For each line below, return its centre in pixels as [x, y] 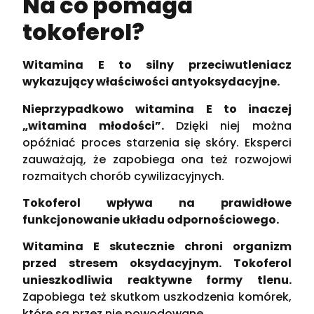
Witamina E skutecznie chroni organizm [157, 247]
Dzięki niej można [227, 125]
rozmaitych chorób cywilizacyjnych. [124, 176]
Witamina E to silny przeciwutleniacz [157, 65]
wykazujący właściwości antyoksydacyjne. [151, 82]
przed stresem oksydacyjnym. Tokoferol [157, 264]
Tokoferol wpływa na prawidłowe [157, 203]
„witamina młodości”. [93, 125]
